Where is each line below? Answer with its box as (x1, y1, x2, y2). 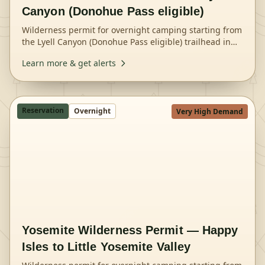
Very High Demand (176, 106, 243, 117)
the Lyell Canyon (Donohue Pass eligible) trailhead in (22, 36, 231, 47)
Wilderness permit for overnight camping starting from (22, 24, 242, 35)
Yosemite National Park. (22, 48, 115, 59)
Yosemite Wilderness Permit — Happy (22, 224, 238, 237)
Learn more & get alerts (22, 57, 116, 69)
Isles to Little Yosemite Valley (22, 240, 191, 253)
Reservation (22, 105, 64, 115)
